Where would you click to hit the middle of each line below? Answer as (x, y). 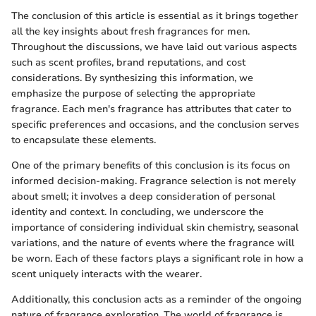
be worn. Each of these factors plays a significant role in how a (157, 259)
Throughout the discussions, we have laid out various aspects (154, 47)
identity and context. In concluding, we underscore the (138, 212)
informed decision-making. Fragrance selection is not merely (153, 181)
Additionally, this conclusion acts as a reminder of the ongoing (157, 300)
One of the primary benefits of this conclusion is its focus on (151, 166)
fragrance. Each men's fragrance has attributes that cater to (151, 109)
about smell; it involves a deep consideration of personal (143, 197)
